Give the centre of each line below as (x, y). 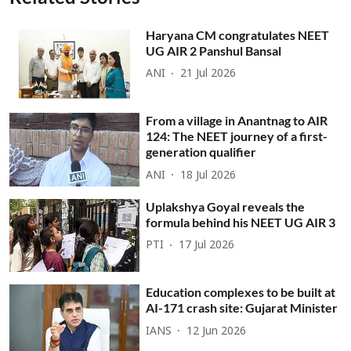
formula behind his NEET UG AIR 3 (241, 222)
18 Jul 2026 (208, 175)
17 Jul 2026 (207, 246)
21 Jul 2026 (208, 74)
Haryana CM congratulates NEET (238, 34)
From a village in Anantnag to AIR (237, 121)
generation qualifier (201, 152)
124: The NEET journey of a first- (237, 136)
